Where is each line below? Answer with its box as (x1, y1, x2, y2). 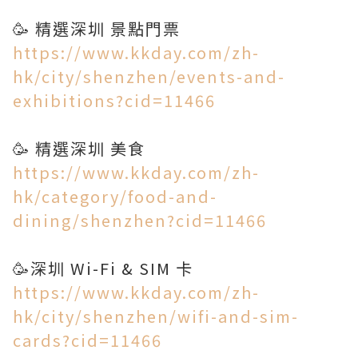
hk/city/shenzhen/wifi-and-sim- (13, 304, 299, 328)
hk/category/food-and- (13, 185, 217, 208)
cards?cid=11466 (13, 328, 162, 352)
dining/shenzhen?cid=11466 (13, 209, 267, 232)
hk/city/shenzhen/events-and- (13, 65, 285, 88)
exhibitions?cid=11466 (13, 89, 216, 112)
